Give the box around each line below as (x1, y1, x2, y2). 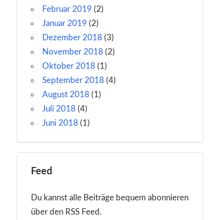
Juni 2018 (42, 118, 78, 127)
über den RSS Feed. (31, 208, 102, 217)
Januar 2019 (42, 19, 87, 27)
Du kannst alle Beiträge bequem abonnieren (31, 193, 189, 202)
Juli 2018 (42, 104, 76, 113)
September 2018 (42, 76, 104, 84)
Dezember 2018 (42, 33, 102, 42)
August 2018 (42, 90, 89, 99)
